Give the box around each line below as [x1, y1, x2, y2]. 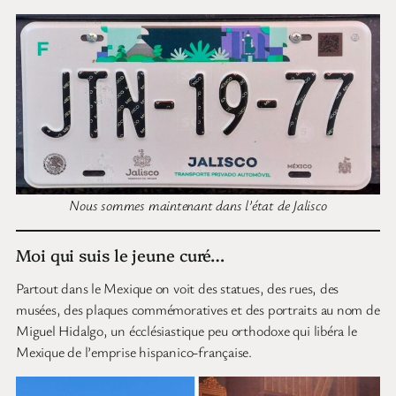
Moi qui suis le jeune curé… [16, 242, 225, 266]
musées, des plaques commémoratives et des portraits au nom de [16, 299, 380, 319]
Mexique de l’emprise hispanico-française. [16, 341, 252, 362]
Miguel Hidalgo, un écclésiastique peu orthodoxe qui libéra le [16, 320, 357, 340]
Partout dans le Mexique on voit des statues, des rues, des [16, 278, 339, 298]
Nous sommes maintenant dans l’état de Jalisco [69, 195, 327, 216]
